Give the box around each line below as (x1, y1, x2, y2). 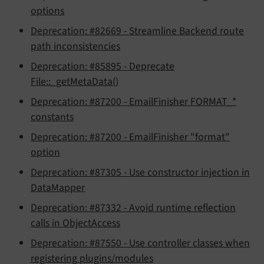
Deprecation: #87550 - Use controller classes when (31, 236, 250, 251)
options (31, 4, 64, 19)
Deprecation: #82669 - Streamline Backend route (31, 24, 244, 39)
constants (31, 110, 74, 125)
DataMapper (31, 180, 85, 196)
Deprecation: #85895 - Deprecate (31, 59, 174, 74)
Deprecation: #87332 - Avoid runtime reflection (31, 200, 236, 216)
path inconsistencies (31, 39, 120, 54)
